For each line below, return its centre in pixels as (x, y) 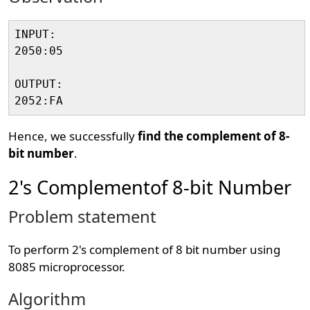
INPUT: (36, 34)
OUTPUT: (39, 84)
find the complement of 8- (214, 136)
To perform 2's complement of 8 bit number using (145, 249)
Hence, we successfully (73, 136)
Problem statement (83, 217)
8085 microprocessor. (67, 267)
